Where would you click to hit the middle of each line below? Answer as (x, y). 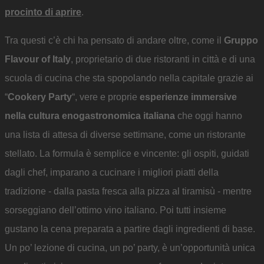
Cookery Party (40, 97)
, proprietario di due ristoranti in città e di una (163, 59)
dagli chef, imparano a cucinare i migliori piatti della (112, 172)
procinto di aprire (43, 12)
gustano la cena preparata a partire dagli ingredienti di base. (130, 229)
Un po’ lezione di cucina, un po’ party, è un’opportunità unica (130, 247)
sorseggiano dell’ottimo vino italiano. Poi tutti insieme (115, 210)
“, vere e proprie (106, 97)
